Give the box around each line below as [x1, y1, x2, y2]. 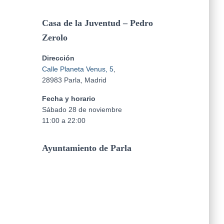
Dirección [41, 54, 74, 62]
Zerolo [41, 32, 67, 42]
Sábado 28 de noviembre [41, 105, 122, 113]
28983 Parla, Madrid [41, 76, 106, 84]
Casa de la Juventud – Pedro [41, 18, 153, 28]
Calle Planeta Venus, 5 [41, 65, 113, 73]
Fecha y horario [41, 94, 95, 102]
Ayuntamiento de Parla [41, 143, 131, 153]
